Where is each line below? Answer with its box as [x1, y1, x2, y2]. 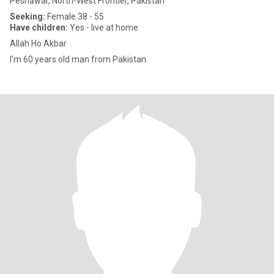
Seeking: [10, 12, 45, 21]
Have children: [10, 23, 68, 32]
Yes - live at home [68, 23, 138, 32]
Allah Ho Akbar [10, 39, 67, 48]
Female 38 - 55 [45, 12, 104, 21]
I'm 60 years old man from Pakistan [10, 54, 146, 64]
